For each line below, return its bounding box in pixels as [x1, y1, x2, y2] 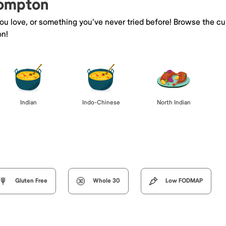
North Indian [156, 99, 191, 107]
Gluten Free [15, 177, 47, 185]
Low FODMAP [165, 177, 203, 185]
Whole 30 [93, 177, 120, 185]
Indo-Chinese [82, 98, 120, 106]
